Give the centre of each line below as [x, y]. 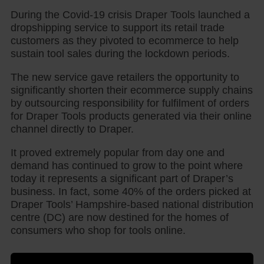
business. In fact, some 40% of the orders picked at [131, 191]
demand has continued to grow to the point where [127, 165]
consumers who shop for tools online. [98, 230]
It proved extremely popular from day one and [118, 152]
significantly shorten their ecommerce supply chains [132, 90]
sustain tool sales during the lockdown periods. [120, 53]
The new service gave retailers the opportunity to [125, 77]
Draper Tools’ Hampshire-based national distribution [132, 204]
